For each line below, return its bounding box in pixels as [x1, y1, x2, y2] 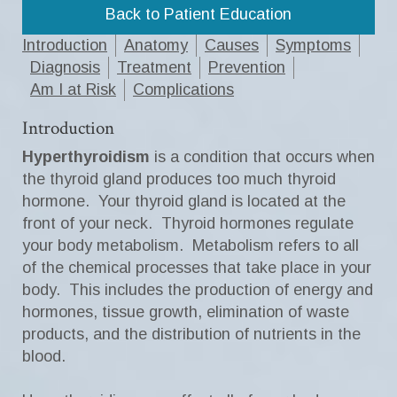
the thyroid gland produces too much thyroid [22, 170, 336, 188]
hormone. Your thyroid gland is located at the [22, 192, 346, 210]
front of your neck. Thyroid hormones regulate [22, 214, 354, 232]
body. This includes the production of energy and [22, 281, 373, 299]
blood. [22, 347, 66, 365]
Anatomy [124, 36, 188, 54]
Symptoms [276, 36, 351, 54]
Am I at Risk [30, 81, 116, 98]
